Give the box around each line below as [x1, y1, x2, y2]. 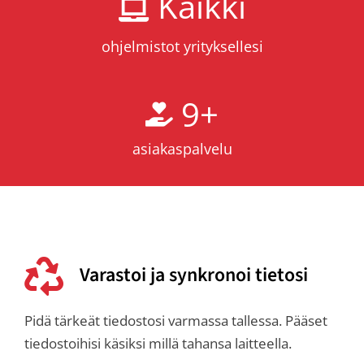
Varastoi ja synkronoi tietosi [80, 262, 308, 290]
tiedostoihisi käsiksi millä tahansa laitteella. [24, 334, 292, 353]
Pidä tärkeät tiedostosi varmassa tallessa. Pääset [24, 311, 327, 331]
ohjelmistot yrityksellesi [101, 37, 263, 57]
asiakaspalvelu [132, 139, 232, 159]
